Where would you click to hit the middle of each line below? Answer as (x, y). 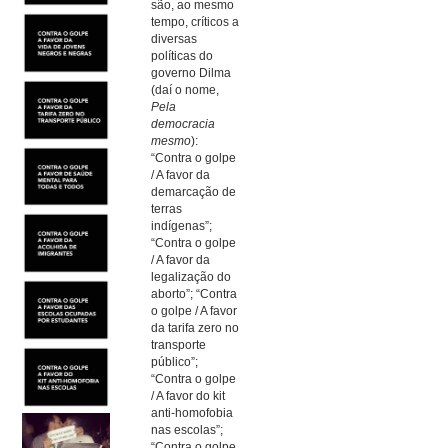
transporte (179, 344)
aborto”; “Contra (194, 293)
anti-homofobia (192, 412)
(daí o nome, (185, 89)
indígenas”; (182, 225)
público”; (175, 361)
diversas (174, 38)
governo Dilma (191, 72)
